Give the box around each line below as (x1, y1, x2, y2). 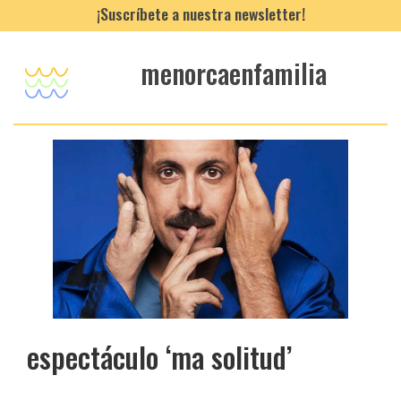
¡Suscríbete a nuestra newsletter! (96, 2, 305, 25)
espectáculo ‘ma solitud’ (27, 335, 292, 378)
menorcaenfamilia (141, 53, 328, 94)
